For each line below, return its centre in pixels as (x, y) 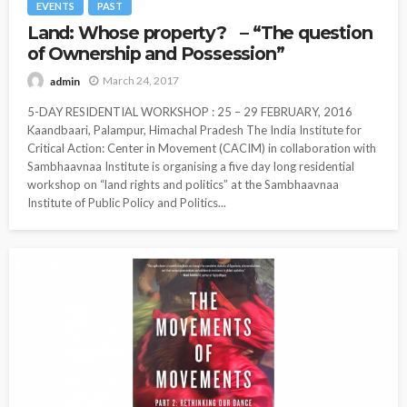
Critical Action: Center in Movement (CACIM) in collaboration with (202, 148)
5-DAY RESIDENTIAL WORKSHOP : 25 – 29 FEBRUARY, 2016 (190, 111)
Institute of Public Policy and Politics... (127, 202)
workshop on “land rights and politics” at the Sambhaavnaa (183, 184)
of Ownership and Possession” (156, 54)
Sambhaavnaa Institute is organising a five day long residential (191, 166)
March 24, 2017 (141, 81)
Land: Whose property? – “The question (200, 33)
